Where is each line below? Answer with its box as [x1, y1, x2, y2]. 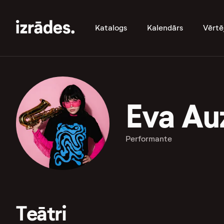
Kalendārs [147, 23, 183, 32]
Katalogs [95, 23, 127, 32]
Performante [125, 134, 172, 144]
